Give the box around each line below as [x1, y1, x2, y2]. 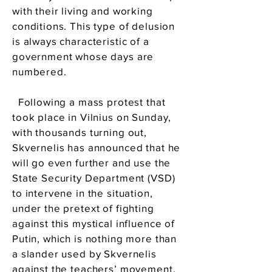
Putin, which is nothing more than [12, 233, 177, 244]
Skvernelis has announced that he [12, 141, 181, 153]
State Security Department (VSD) [12, 172, 175, 183]
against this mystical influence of [12, 217, 175, 229]
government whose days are [12, 50, 154, 62]
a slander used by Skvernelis [12, 248, 157, 259]
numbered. [12, 66, 67, 77]
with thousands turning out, [12, 126, 147, 138]
